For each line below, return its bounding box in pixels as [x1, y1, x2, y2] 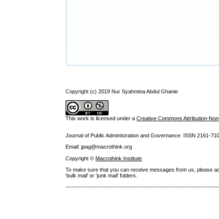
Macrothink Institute [95, 155, 142, 161]
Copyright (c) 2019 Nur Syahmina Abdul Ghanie [66, 88, 178, 94]
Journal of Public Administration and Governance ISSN [66, 132, 197, 139]
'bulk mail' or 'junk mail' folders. [66, 172, 138, 178]
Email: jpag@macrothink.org [66, 144, 132, 150]
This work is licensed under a [66, 115, 137, 121]
